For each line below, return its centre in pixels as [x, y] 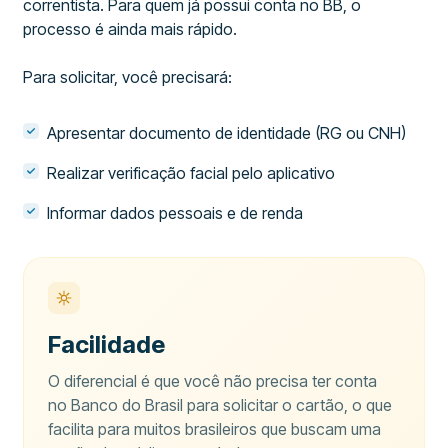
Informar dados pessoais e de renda [175, 213]
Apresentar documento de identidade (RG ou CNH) [227, 133]
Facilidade [107, 344]
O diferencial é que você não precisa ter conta [213, 381]
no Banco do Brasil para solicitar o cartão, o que [220, 405]
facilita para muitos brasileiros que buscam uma [215, 429]
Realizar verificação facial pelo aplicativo [191, 173]
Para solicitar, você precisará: [128, 77]
